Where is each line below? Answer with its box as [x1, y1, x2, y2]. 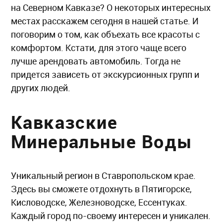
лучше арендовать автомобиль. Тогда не [11, 55, 180, 67]
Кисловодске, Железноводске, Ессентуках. [11, 196, 187, 209]
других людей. [11, 82, 72, 94]
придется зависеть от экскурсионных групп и [11, 68, 199, 81]
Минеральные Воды [11, 129, 193, 154]
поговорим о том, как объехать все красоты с [11, 28, 200, 41]
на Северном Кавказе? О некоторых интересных [11, 1, 211, 14]
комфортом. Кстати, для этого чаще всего [11, 42, 186, 54]
